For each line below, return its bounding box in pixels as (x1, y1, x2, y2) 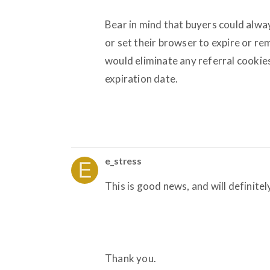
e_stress (105, 154, 142, 166)
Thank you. (105, 251, 156, 265)
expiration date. (105, 72, 178, 85)
